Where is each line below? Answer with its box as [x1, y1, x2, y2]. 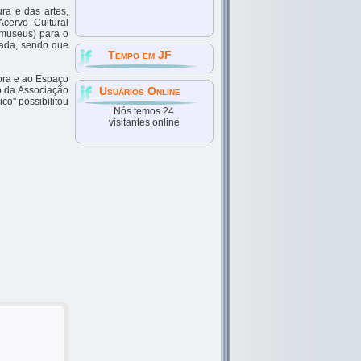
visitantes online [108, 117, 180, 128]
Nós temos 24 [114, 106, 175, 117]
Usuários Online [99, 85, 181, 98]
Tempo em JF [108, 48, 172, 61]
